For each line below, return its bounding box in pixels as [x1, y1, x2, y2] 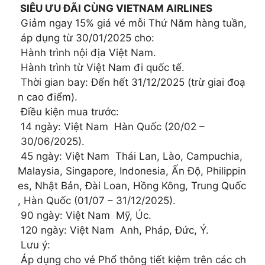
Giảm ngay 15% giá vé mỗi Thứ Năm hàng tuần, [18, 17, 247, 30]
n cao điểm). [18, 91, 77, 104]
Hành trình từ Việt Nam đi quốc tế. [18, 62, 185, 74]
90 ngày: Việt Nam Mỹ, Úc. [18, 209, 151, 222]
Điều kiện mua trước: [18, 106, 119, 118]
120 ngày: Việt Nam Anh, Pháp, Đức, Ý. [18, 224, 209, 237]
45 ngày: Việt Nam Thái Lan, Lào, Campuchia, [18, 150, 245, 163]
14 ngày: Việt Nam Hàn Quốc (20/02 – [18, 121, 205, 133]
